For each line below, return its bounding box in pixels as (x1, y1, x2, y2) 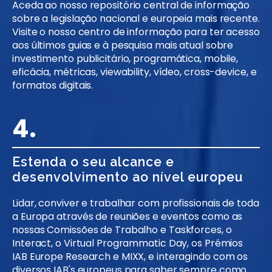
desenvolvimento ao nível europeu (12, 169, 243, 185)
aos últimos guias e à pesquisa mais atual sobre (12, 38, 234, 53)
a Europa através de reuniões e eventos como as (12, 209, 243, 224)
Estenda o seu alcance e (12, 154, 174, 170)
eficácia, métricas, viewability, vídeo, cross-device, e (12, 65, 257, 80)
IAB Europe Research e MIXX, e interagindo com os (12, 250, 248, 264)
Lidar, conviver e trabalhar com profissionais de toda (12, 196, 259, 211)
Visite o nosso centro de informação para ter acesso (12, 25, 260, 39)
